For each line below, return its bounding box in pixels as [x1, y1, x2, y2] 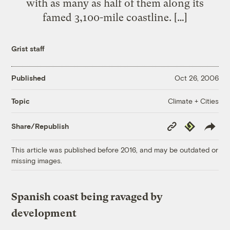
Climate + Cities [167, 96, 219, 105]
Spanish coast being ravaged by [11, 190, 163, 203]
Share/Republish [11, 122, 69, 131]
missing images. [11, 156, 63, 165]
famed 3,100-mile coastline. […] [43, 11, 187, 24]
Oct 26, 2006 [174, 73, 219, 83]
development [11, 207, 77, 219]
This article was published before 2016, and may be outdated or [11, 145, 219, 154]
